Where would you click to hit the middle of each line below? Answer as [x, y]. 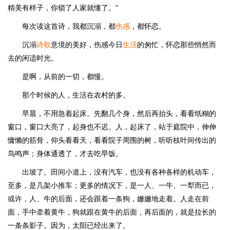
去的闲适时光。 [33, 58]
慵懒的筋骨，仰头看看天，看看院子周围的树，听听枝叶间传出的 [112, 140]
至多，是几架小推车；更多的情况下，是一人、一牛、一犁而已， [112, 185]
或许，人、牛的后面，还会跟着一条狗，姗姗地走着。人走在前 [108, 199]
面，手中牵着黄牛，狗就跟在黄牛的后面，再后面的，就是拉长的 [112, 212]
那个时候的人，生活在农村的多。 [76, 95]
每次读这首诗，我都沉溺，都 [69, 26]
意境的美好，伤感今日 [87, 45]
